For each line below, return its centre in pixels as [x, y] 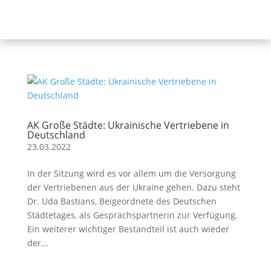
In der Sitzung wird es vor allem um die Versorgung [131, 173]
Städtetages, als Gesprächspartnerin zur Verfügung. [132, 215]
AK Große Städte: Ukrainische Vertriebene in [128, 125]
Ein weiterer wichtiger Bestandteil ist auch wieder [128, 229]
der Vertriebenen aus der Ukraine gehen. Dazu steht [133, 187]
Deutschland [56, 135]
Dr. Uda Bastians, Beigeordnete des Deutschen [122, 201]
